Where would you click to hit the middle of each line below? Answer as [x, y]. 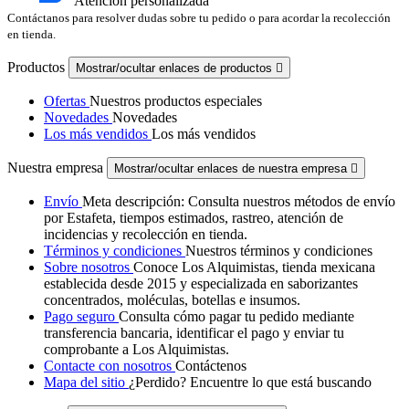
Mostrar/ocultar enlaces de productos [176, 68]
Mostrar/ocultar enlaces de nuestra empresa [232, 168]
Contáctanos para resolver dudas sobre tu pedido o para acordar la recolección [199, 17]
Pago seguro [81, 316]
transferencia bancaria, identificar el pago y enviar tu [194, 332]
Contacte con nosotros [110, 365]
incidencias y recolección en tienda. [146, 234]
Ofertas [67, 100]
